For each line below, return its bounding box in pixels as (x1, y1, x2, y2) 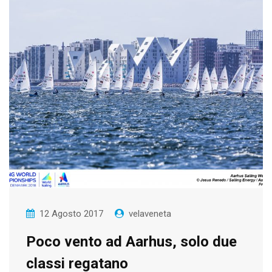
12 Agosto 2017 (39, 208, 103, 220)
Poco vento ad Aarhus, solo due (26, 233, 237, 251)
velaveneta (129, 208, 171, 220)
